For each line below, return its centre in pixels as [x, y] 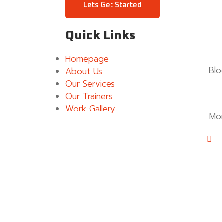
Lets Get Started [112, 5]
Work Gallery [90, 109]
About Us [84, 72]
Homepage [87, 59]
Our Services [90, 84]
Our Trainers [89, 96]
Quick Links [100, 36]
